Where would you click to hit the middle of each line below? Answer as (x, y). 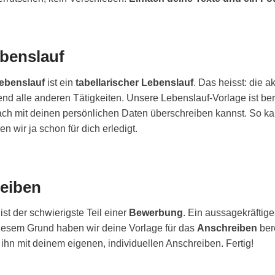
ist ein (60, 82)
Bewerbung (156, 213)
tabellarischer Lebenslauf (134, 82)
